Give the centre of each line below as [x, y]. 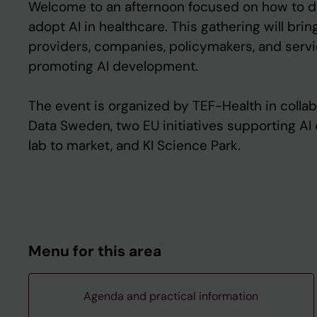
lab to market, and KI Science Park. [134, 145]
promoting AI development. [113, 66]
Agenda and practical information [171, 296]
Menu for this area [95, 251]
